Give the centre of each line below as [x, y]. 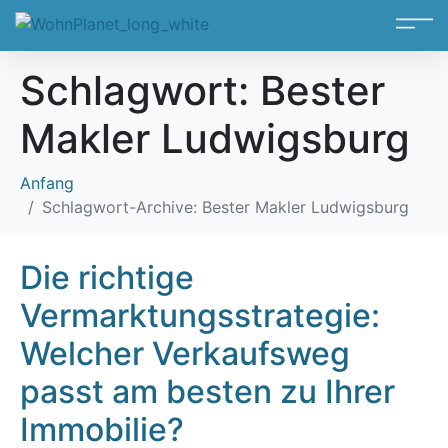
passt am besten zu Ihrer [207, 391]
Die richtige [107, 277]
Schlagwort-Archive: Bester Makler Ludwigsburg [225, 207]
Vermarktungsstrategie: [200, 315]
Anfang [47, 183]
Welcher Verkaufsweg [185, 353]
